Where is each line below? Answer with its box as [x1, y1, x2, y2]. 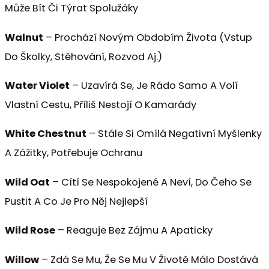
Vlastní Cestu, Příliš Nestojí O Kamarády [5, 98, 196, 112]
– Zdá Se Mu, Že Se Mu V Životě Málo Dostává [39, 252, 258, 267]
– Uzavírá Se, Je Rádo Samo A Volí [70, 79, 238, 92]
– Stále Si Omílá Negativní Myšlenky [86, 127, 262, 141]
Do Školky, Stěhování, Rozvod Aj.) [5, 49, 162, 64]
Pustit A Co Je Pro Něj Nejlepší [5, 194, 148, 208]
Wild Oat [5, 175, 50, 189]
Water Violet [5, 79, 70, 92]
